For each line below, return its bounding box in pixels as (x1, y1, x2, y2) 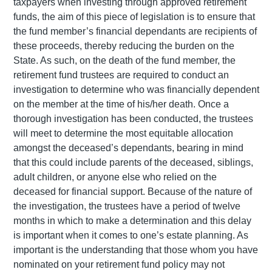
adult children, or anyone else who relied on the (13, 171, 217, 182)
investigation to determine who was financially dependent (13, 84, 259, 95)
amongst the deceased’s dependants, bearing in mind (13, 142, 243, 153)
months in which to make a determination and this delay (13, 215, 251, 226)
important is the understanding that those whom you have (13, 244, 258, 255)
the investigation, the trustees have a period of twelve (13, 200, 240, 211)
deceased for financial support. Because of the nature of (13, 186, 252, 197)
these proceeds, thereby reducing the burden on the (13, 40, 234, 51)
